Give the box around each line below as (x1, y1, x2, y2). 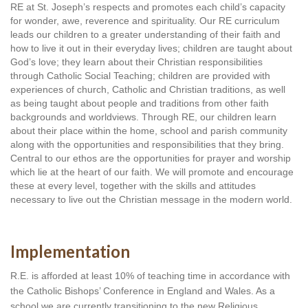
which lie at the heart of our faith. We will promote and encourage (10, 166, 294, 177)
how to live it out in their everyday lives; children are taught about (10, 43, 292, 54)
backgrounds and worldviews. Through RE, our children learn (10, 111, 276, 122)
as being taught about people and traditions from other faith (10, 98, 269, 109)
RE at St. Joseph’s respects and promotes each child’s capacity (10, 1, 285, 12)
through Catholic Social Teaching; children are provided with (10, 70, 270, 81)
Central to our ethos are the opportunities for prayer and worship (10, 153, 291, 164)
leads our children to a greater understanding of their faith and (10, 29, 280, 40)
